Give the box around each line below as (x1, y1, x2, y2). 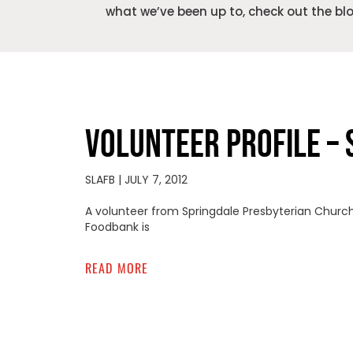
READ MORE (84, 258, 149, 277)
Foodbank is (84, 218, 150, 235)
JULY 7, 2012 (121, 171, 188, 188)
